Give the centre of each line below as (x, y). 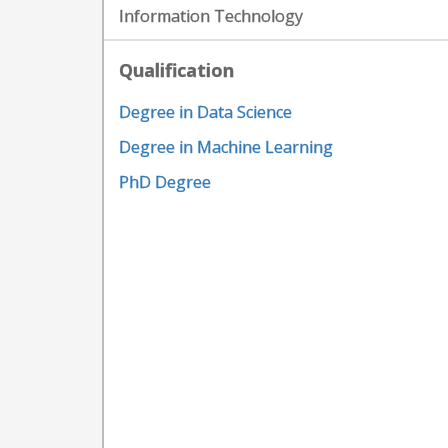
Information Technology (211, 16)
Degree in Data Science (205, 112)
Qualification (176, 70)
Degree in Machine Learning (226, 147)
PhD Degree (165, 182)
